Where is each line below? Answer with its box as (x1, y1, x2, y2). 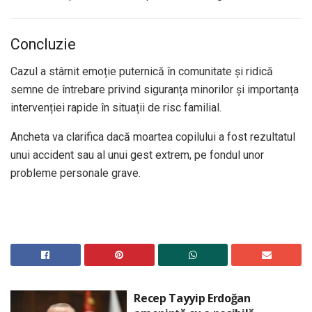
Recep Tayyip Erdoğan (134, 290, 251, 306)
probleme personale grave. (10, 166, 141, 180)
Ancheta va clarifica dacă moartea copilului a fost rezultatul (10, 130, 295, 143)
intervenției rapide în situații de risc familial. (10, 100, 221, 114)
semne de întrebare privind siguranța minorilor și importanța (10, 82, 299, 96)
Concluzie (10, 35, 76, 53)
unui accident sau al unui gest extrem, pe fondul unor (10, 148, 264, 162)
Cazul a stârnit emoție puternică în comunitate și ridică (10, 64, 273, 78)
